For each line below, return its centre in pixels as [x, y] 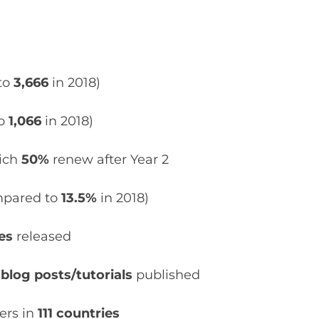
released [44, 237]
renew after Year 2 [111, 160]
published [167, 275]
